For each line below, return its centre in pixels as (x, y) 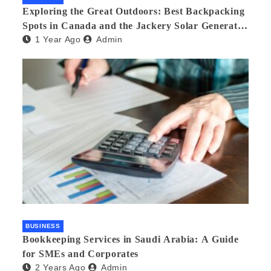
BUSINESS (43, 226)
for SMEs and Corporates (81, 253)
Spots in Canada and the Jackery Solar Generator (135, 26)
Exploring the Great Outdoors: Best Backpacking (134, 11)
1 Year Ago (58, 40)
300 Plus (41, 41)
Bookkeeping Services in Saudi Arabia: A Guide (131, 239)
